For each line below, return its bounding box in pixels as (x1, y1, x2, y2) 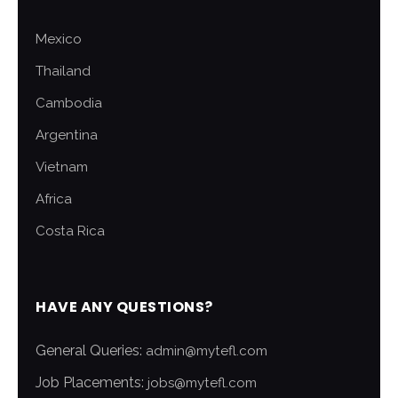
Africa (36, 191, 72, 208)
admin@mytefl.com (146, 343, 267, 360)
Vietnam (36, 159, 88, 176)
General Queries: (36, 342, 146, 360)
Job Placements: (36, 374, 147, 392)
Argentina (36, 127, 98, 144)
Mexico (36, 31, 82, 48)
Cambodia (36, 95, 102, 112)
